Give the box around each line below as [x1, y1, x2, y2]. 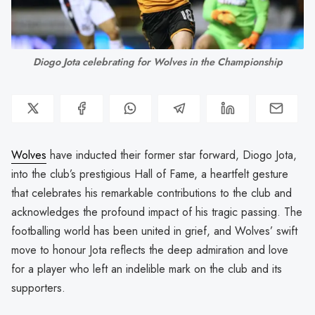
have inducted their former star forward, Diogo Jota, [46, 146, 297, 163]
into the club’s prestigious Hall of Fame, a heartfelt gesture [11, 165, 288, 182]
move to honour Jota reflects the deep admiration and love [11, 241, 288, 258]
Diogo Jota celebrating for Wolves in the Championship [32, 54, 283, 69]
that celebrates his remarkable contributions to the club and [11, 184, 292, 201]
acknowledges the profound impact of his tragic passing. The [11, 203, 302, 220]
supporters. [11, 279, 65, 296]
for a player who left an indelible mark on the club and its [11, 260, 282, 277]
